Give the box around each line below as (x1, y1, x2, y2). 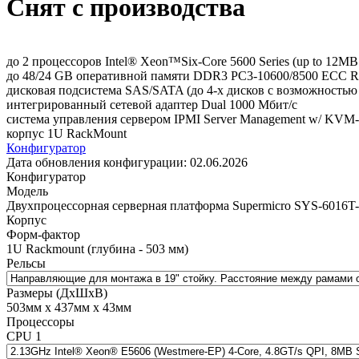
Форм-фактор (6, 227, 80, 241)
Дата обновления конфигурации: (6, 155, 190, 169)
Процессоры (6, 314, 75, 329)
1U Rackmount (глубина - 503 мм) (6, 241, 188, 256)
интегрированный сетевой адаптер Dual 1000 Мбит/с (6, 97, 297, 111)
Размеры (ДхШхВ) (6, 285, 107, 300)
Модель (6, 184, 48, 198)
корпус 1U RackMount (6, 126, 127, 140)
